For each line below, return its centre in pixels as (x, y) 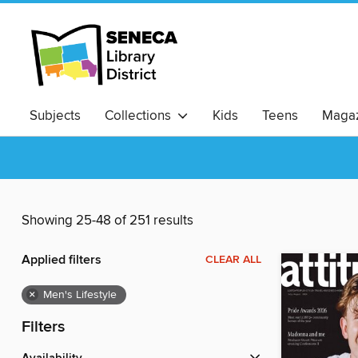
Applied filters (62, 261)
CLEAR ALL (233, 260)
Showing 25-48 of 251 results (107, 221)
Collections (141, 116)
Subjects (55, 116)
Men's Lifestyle (80, 295)
